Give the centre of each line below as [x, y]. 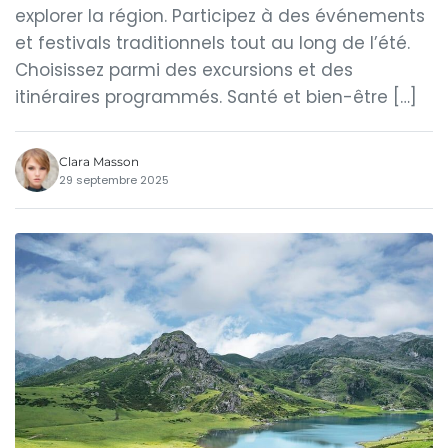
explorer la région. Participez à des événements [220, 16]
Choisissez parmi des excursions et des [184, 70]
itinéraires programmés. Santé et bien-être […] [216, 97]
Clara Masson [99, 161]
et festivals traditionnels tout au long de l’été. [212, 43]
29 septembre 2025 [114, 179]
